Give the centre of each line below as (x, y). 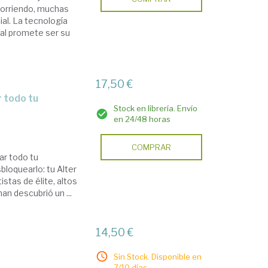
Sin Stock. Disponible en (158, 257)
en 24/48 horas (142, 119)
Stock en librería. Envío (156, 108)
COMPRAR (152, 147)
